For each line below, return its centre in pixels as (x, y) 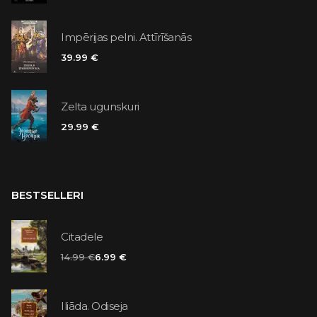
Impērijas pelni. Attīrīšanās (126, 38)
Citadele (82, 237)
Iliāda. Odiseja (94, 306)
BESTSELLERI (47, 195)
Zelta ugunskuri (100, 107)
